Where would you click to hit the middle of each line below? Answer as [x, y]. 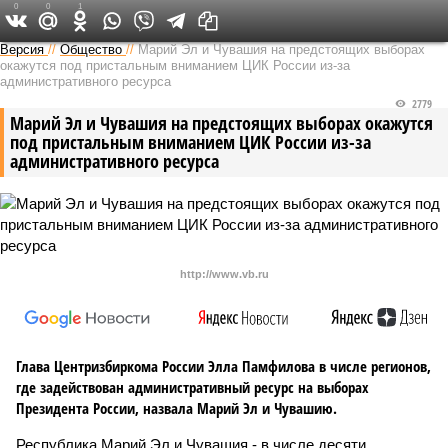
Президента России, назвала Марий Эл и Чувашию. [176, 408]
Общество [91, 49]
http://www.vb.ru [224, 274]
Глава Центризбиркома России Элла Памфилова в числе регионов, [223, 366]
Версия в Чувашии [207, 20]
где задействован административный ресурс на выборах [192, 387]
